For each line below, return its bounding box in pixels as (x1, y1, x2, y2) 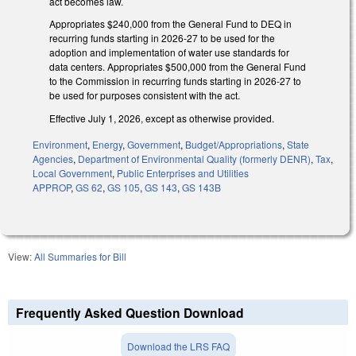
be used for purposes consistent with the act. (49, 88, 240, 103)
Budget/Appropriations (185, 137, 282, 152)
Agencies (33, 152, 73, 166)
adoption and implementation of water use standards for (49, 45, 289, 60)
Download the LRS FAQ (126, 339, 230, 354)
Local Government (33, 166, 112, 180)
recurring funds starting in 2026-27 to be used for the (49, 31, 275, 45)
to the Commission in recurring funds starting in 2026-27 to (49, 74, 301, 88)
